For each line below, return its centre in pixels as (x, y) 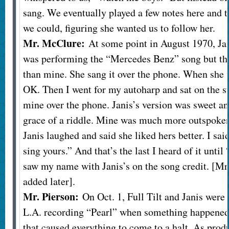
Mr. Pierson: (51, 197)
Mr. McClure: (54, 43)
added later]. (49, 181)
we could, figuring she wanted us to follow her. (121, 28)
